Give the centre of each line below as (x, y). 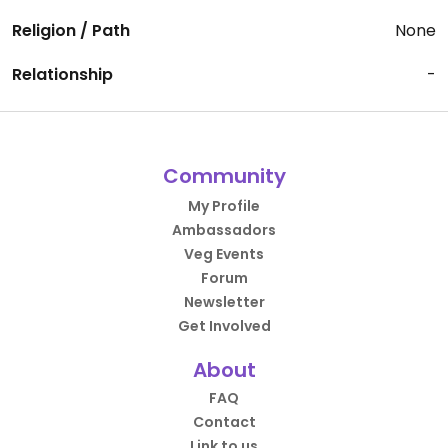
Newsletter (224, 302)
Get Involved (224, 326)
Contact (224, 422)
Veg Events (224, 254)
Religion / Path (71, 30)
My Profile (224, 206)
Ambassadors (224, 230)
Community (224, 176)
